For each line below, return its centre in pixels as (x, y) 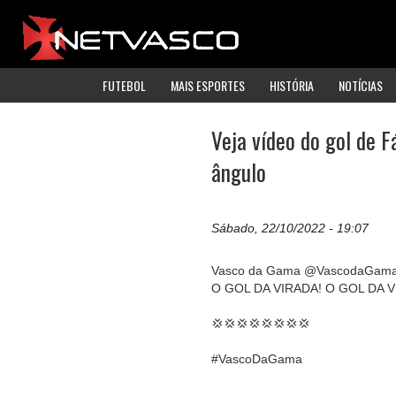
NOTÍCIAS (361, 85)
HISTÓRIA (292, 85)
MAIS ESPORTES (208, 85)
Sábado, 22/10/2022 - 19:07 (290, 228)
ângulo (239, 171)
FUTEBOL (124, 85)
